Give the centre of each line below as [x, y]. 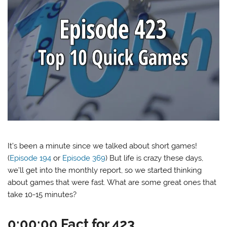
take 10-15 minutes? [42, 194]
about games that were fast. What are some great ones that [112, 182]
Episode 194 [31, 158]
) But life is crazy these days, [155, 158]
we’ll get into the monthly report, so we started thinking [105, 170]
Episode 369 [84, 158]
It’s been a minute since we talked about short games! [103, 146]
